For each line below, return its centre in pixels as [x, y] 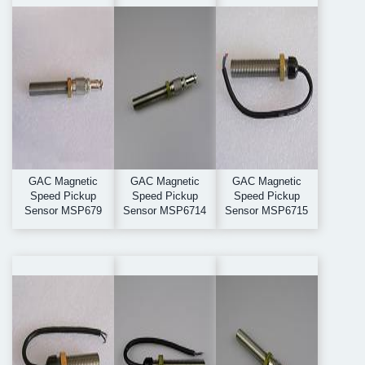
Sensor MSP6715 [267, 211]
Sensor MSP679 [63, 211]
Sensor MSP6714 [165, 211]
